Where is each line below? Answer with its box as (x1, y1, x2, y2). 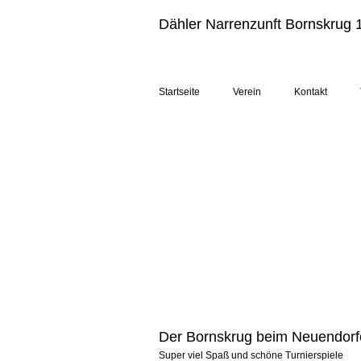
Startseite (159, 86, 200, 98)
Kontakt (294, 86, 327, 98)
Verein (233, 86, 261, 98)
